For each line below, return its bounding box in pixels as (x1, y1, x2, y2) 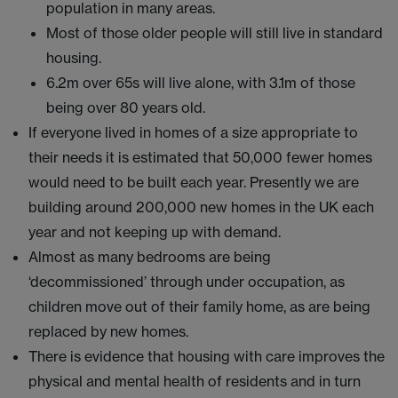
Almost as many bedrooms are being (28, 248, 271, 266)
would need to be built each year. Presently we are (28, 173, 359, 191)
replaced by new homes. (28, 322, 188, 340)
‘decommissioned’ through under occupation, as (28, 273, 345, 291)
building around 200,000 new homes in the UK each (28, 198, 374, 216)
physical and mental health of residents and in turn (28, 372, 361, 390)
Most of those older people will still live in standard (46, 24, 383, 42)
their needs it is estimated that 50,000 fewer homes (28, 148, 372, 166)
